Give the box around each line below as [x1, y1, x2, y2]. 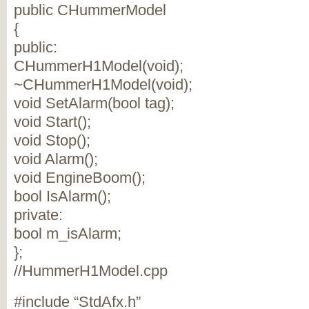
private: [14, 206, 63, 223]
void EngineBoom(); [14, 169, 146, 186]
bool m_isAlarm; [14, 225, 121, 242]
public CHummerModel [14, 1, 166, 19]
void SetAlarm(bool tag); [14, 94, 175, 112]
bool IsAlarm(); [14, 188, 111, 205]
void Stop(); [14, 132, 90, 149]
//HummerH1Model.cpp [14, 262, 168, 279]
